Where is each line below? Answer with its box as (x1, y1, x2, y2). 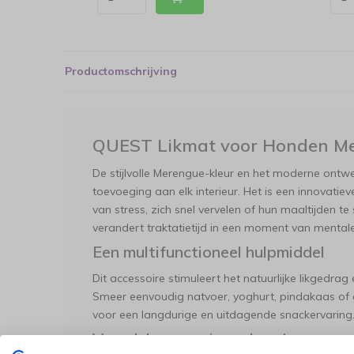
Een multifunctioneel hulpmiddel (92, 242, 325, 262)
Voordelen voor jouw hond (92, 329, 286, 348)
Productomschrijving (65, 63, 177, 78)
